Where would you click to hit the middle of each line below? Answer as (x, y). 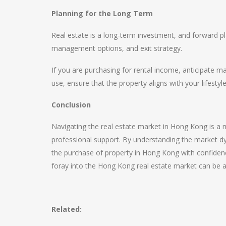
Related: (67, 209)
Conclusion (71, 104)
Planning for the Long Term (102, 13)
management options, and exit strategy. (117, 48)
